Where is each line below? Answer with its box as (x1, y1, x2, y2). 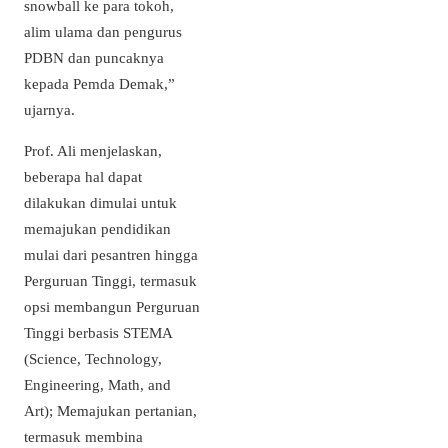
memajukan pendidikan (24, 220, 171, 238)
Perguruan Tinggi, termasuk (24, 272, 197, 290)
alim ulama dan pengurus (24, 23, 182, 41)
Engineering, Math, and (24, 376, 171, 394)
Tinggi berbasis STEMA (24, 324, 172, 342)
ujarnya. (24, 101, 75, 119)
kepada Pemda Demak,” (24, 75, 175, 93)
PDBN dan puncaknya (24, 49, 164, 67)
